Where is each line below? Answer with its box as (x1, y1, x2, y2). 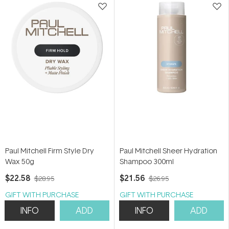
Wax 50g (5, 156, 34, 166)
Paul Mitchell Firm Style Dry (5, 145, 94, 155)
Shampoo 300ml (120, 156, 174, 166)
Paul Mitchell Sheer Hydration (120, 145, 217, 155)
